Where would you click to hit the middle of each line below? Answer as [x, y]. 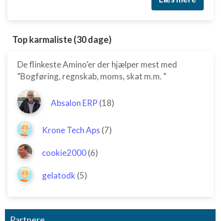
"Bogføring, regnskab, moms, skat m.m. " [92, 76]
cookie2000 [64, 153]
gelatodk [59, 175]
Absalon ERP [74, 103]
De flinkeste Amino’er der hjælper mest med [97, 64]
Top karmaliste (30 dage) [62, 39]
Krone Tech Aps [71, 130]
